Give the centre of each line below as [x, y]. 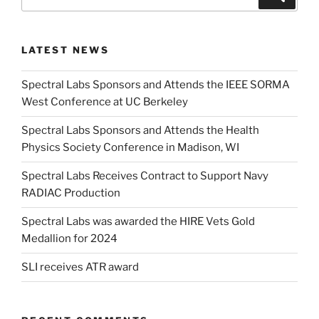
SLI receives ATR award [80, 267]
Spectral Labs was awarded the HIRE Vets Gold [138, 222]
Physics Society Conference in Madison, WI [130, 148]
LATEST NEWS [65, 50]
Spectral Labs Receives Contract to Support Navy [145, 176]
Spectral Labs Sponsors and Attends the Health [140, 131]
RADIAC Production [71, 193]
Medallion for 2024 [69, 239]
